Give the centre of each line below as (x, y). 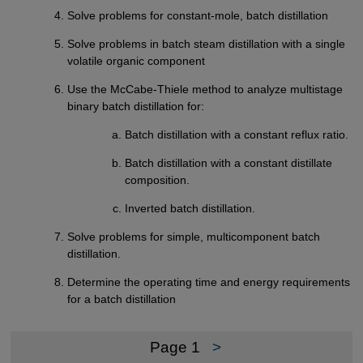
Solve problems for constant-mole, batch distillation (198, 15)
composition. (157, 180)
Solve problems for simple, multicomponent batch (194, 237)
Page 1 (175, 347)
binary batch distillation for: (136, 107)
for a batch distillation (122, 299)
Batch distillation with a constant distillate (228, 163)
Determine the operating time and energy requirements (209, 282)
